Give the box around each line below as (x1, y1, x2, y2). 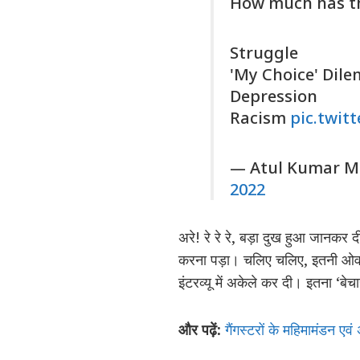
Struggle (230, 42, 298, 64)
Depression (230, 85, 317, 108)
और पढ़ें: (178, 320, 225, 340)
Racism (230, 107, 290, 129)
